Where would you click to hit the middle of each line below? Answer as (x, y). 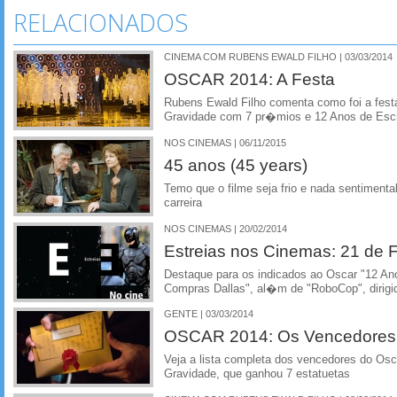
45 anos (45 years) (236, 164)
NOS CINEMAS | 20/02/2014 (226, 228)
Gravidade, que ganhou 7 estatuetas (257, 374)
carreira (183, 202)
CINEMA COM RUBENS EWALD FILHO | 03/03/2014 (278, 57)
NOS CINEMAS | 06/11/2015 (225, 142)
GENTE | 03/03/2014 (209, 314)
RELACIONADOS (101, 23)
